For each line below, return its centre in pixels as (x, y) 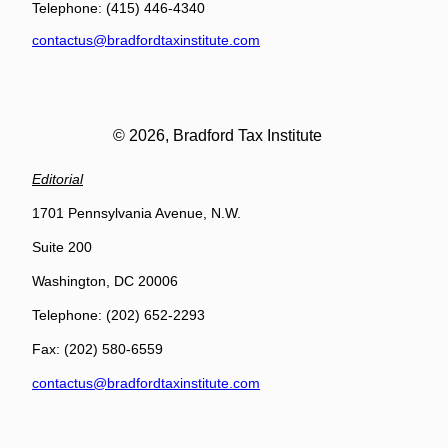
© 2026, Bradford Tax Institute (217, 135)
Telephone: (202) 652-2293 (118, 315)
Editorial (57, 179)
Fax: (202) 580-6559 (97, 349)
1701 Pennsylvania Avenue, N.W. (136, 213)
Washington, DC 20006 (105, 281)
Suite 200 (62, 247)
